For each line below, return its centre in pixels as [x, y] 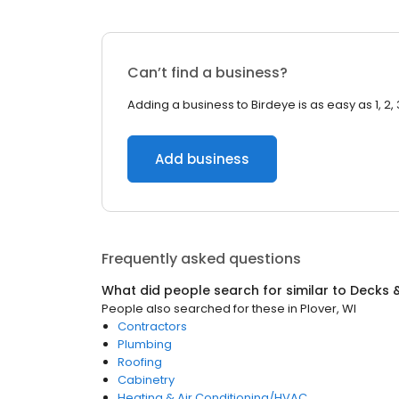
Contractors [152, 326]
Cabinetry [146, 380]
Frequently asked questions [201, 259]
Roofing [140, 362]
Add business [202, 159]
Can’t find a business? [208, 73]
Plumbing [145, 344]
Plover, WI [328, 309]
